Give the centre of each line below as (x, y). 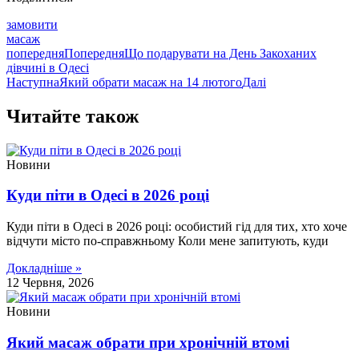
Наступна (33, 82)
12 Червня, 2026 (50, 283)
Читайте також (73, 116)
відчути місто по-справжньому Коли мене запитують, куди (167, 241)
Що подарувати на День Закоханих (220, 53)
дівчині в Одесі (48, 67)
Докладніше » (44, 268)
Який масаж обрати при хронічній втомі (148, 342)
